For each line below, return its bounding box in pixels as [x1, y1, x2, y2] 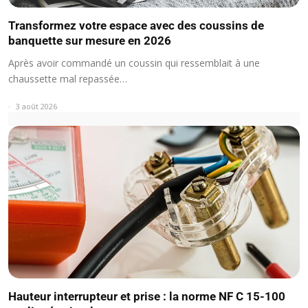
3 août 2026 [16, 100, 57, 111]
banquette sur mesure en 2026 [8, 33, 171, 47]
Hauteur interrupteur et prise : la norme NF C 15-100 [8, 289, 285, 304]
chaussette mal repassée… [8, 71, 127, 85]
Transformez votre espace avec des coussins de [8, 18, 264, 32]
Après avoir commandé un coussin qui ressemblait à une [8, 56, 260, 69]
